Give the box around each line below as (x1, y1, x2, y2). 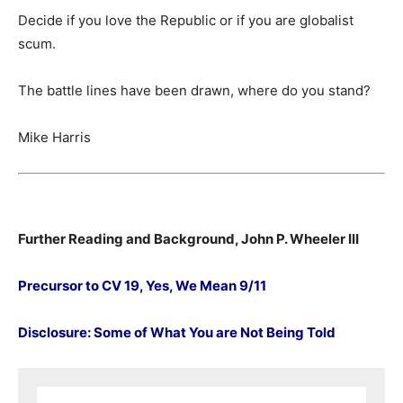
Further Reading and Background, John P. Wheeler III (18, 230, 359, 247)
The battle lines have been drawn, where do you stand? (18, 81, 371, 99)
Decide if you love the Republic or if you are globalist (18, 11, 354, 29)
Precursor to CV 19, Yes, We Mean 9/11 (18, 277, 266, 294)
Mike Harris (18, 128, 91, 146)
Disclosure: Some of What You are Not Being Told (18, 324, 336, 341)
